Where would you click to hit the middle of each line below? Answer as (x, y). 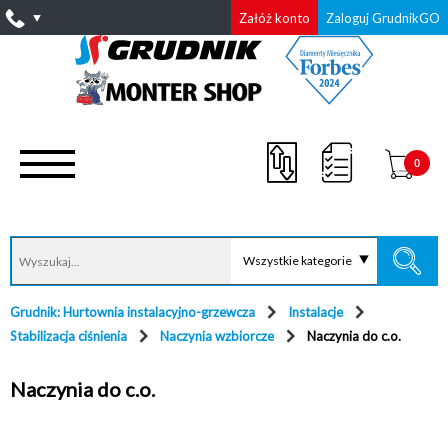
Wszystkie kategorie (297, 260)
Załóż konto (274, 17)
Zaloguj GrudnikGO (383, 17)
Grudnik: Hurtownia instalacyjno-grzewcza (132, 312)
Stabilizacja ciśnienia (68, 336)
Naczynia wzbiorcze (217, 336)
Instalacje (315, 312)
